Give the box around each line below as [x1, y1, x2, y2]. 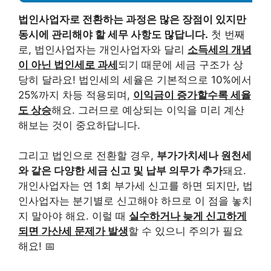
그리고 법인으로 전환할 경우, [18, 149, 157, 162]
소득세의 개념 [188, 43, 252, 56]
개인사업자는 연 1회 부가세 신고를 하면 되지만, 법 [18, 180, 253, 192]
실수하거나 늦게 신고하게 [129, 210, 247, 223]
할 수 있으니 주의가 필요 [128, 225, 243, 238]
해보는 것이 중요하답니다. [18, 119, 140, 131]
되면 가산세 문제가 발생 [18, 225, 128, 238]
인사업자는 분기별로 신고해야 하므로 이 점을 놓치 [18, 195, 252, 207]
